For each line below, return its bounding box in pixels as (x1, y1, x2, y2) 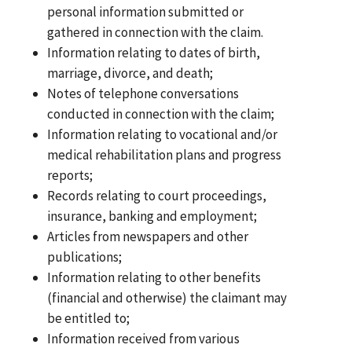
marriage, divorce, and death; (47, 64, 214, 82)
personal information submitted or (47, 2, 244, 20)
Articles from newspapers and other (47, 227, 249, 245)
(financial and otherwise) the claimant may (47, 288, 288, 306)
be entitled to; (47, 309, 130, 327)
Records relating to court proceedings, (47, 186, 267, 204)
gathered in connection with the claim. (47, 23, 264, 41)
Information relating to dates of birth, (47, 43, 261, 61)
